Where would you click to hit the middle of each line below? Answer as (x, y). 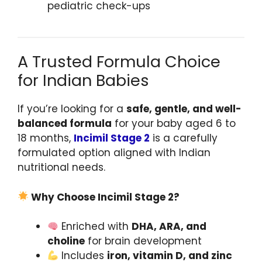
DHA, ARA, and (169, 227)
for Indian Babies (83, 81)
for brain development (143, 241)
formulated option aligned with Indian (114, 153)
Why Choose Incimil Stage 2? (104, 197)
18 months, (46, 138)
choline (66, 241)
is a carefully (184, 138)
